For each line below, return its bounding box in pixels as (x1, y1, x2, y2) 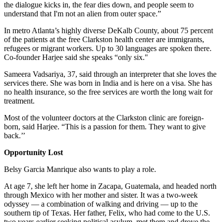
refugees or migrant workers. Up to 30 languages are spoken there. (4, 44, 212, 53)
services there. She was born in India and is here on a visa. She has (4, 78, 212, 87)
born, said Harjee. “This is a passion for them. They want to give (4, 122, 206, 131)
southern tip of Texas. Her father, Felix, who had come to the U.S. (4, 208, 210, 217)
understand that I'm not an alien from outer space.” (4, 9, 161, 18)
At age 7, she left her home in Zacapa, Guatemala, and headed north (4, 181, 217, 190)
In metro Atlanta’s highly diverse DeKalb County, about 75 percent (4, 26, 213, 35)
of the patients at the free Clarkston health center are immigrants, (4, 35, 204, 44)
